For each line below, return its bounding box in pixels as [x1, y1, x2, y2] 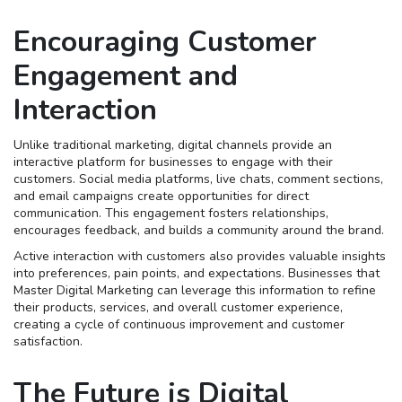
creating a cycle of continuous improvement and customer [13, 316, 345, 334]
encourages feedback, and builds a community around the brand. [13, 222, 384, 240]
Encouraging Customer [13, 22, 317, 62]
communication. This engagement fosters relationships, [13, 205, 328, 223]
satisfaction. [13, 333, 83, 351]
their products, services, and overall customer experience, [13, 299, 343, 317]
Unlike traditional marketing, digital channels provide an [13, 136, 332, 154]
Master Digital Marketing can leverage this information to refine [13, 282, 376, 300]
